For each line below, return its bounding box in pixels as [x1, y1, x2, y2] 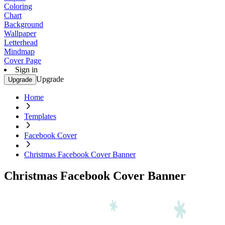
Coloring [4, 2, 32, 11]
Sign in [15, 65, 38, 74]
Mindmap [4, 47, 35, 56]
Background [4, 20, 43, 29]
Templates [24, 112, 56, 121]
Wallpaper [4, 29, 36, 38]
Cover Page [4, 56, 41, 65]
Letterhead [4, 38, 38, 47]
